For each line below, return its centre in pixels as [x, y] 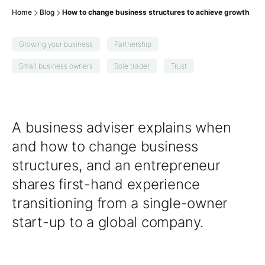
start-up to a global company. [108, 222]
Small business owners [56, 66]
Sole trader [132, 66]
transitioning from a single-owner [120, 203]
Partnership [133, 44]
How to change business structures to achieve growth [156, 12]
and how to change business [105, 146]
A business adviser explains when [122, 127]
